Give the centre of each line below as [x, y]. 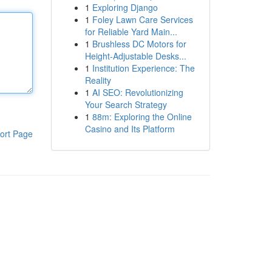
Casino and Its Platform [130, 129]
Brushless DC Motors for [139, 44]
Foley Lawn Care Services [142, 19]
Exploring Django [125, 7]
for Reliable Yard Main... [131, 32]
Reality [98, 80]
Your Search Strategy [126, 104]
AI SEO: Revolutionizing [138, 92]
